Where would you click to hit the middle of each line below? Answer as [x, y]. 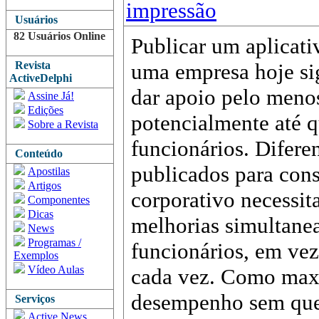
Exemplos [36, 255]
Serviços [32, 299]
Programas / [54, 242]
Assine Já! [51, 96]
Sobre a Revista [63, 124]
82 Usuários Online [59, 36]
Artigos [45, 185]
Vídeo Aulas [56, 270]
